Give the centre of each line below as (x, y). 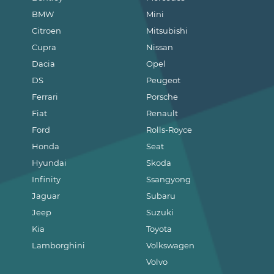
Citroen (46, 31)
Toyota (159, 229)
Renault (162, 113)
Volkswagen (171, 246)
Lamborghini (58, 246)
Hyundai (49, 163)
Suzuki (160, 213)
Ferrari (45, 97)
